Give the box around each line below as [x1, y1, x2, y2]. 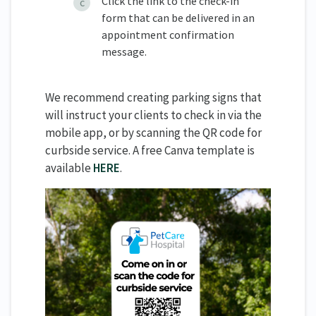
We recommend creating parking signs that [45, 90, 262, 106]
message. [102, 44, 147, 59]
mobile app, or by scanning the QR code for [45, 125, 262, 141]
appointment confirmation [102, 27, 234, 42]
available [45, 160, 93, 176]
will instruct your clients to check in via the [45, 107, 262, 123]
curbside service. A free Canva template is [45, 142, 255, 159]
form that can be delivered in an [102, 10, 255, 25]
